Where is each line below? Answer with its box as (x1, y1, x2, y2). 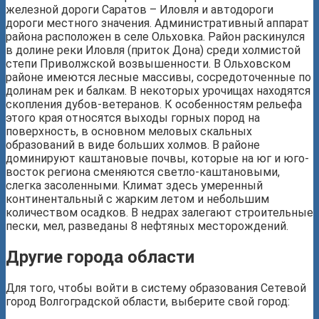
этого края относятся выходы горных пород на (6, 110, 260, 125)
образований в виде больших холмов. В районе (6, 137, 260, 152)
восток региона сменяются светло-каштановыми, (6, 164, 280, 179)
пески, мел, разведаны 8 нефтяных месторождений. (6, 219, 288, 233)
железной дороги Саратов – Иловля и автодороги (6, 2, 273, 16)
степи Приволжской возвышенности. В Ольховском (6, 56, 291, 70)
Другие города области (6, 246, 194, 267)
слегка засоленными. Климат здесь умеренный (6, 178, 263, 192)
